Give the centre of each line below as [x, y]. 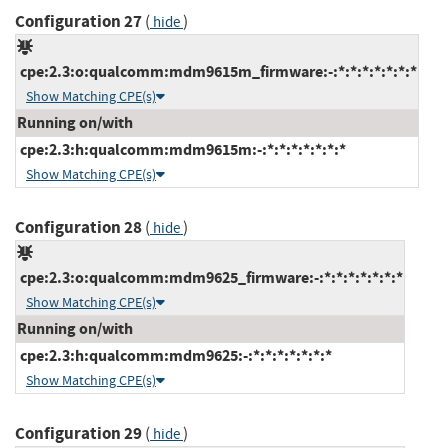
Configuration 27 [78, 21]
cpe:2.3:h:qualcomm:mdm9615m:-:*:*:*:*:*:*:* [181, 149]
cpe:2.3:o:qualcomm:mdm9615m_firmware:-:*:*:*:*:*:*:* [217, 71]
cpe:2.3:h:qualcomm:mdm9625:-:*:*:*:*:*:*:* [174, 355]
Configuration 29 [78, 433]
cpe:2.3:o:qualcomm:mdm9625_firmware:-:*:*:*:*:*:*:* [210, 277]
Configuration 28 [78, 227]
